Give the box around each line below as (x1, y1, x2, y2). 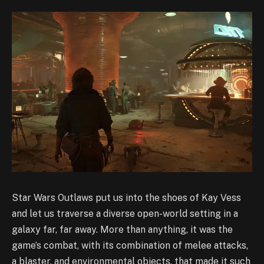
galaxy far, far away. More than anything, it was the (12, 223, 233, 235)
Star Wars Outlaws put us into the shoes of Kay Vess (12, 192, 241, 203)
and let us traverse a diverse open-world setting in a (12, 207, 238, 219)
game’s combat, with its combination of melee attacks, (12, 239, 248, 251)
